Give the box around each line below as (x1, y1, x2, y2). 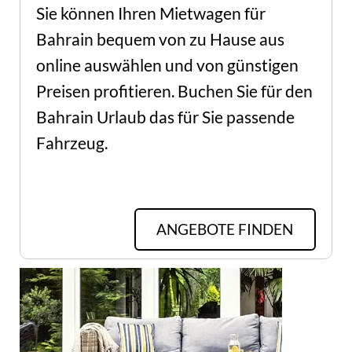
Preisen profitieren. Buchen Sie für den (35, 81, 313, 102)
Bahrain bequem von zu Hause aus (35, 29, 284, 50)
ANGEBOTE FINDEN (156, 221, 294, 239)
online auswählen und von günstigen (35, 55, 299, 76)
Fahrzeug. (35, 133, 108, 154)
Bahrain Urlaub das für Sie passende (35, 107, 295, 128)
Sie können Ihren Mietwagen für (35, 3, 266, 24)
